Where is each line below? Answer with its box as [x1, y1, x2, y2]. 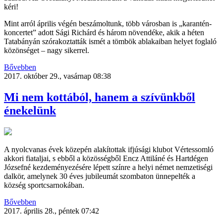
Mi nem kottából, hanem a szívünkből [4, 90, 195, 104]
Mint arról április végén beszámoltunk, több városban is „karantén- [4, 19, 212, 28]
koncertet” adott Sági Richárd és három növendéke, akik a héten [4, 28, 204, 37]
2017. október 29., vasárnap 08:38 [4, 71, 111, 80]
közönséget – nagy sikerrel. [4, 46, 89, 55]
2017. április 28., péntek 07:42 [4, 206, 99, 215]
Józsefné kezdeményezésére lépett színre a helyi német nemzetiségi [4, 163, 213, 171]
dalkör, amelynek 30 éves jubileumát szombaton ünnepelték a [4, 171, 195, 180]
